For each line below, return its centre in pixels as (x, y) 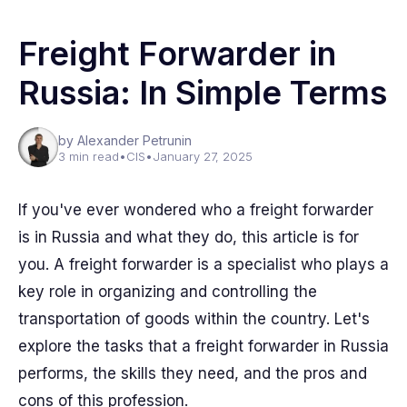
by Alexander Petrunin (125, 140)
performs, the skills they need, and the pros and (193, 373)
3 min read (89, 156)
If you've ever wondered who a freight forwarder (196, 210)
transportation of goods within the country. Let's (194, 319)
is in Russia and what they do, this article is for (189, 237)
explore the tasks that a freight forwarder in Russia (203, 346)
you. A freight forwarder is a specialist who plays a (203, 264)
